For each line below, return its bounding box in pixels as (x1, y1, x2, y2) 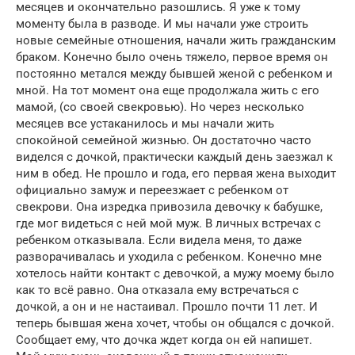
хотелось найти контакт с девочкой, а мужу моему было (16, 265, 334, 281)
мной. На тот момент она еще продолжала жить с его (16, 82, 319, 97)
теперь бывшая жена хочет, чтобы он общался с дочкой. (16, 315, 334, 330)
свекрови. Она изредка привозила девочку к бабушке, (16, 199, 323, 214)
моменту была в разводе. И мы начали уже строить (16, 16, 308, 31)
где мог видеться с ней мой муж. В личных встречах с (16, 216, 321, 231)
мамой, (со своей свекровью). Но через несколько (16, 99, 304, 114)
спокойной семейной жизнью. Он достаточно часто (16, 132, 311, 147)
